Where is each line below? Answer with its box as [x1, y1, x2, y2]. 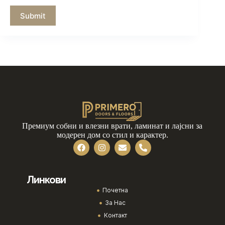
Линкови [26, 174, 66, 186]
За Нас [105, 199, 126, 207]
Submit [20, 11, 46, 21]
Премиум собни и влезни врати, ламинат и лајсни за [22, 122, 203, 131]
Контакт [103, 211, 127, 219]
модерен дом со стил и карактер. [56, 131, 168, 140]
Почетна [102, 186, 129, 194]
